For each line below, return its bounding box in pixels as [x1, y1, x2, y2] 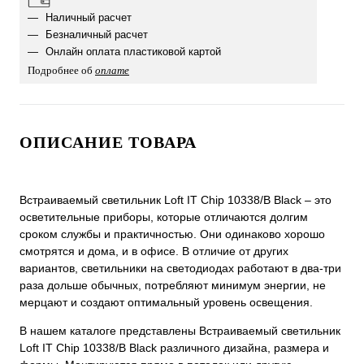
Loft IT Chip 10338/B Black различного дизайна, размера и [19, 341, 329, 354]
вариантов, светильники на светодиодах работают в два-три [19, 262, 341, 275]
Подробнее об [28, 64, 95, 76]
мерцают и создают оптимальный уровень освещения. [19, 296, 313, 309]
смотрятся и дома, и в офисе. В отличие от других [19, 245, 288, 258]
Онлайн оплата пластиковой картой [42, 45, 221, 58]
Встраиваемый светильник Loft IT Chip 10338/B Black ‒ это [19, 193, 331, 206]
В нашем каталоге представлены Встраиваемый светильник [19, 324, 340, 337]
